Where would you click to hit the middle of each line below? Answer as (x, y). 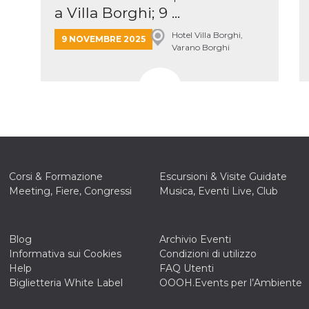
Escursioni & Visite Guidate (223, 177)
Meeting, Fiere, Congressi (70, 191)
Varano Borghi (200, 47)
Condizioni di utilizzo (208, 254)
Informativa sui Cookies (65, 254)
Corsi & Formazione (56, 177)
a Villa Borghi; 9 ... (117, 13)
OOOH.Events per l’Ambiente (231, 283)
